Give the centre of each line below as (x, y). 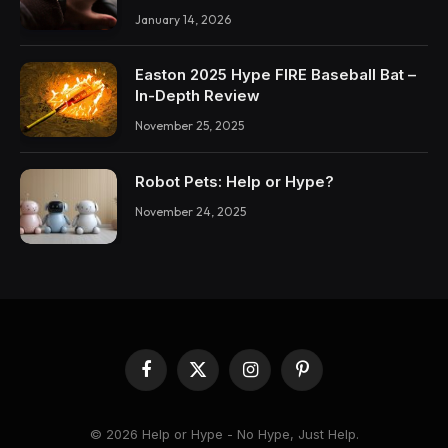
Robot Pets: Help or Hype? (234, 181)
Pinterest (328, 377)
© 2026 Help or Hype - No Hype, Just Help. (224, 433)
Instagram (279, 377)
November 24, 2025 (190, 211)
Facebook (175, 377)
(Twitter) (222, 396)
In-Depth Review (197, 96)
